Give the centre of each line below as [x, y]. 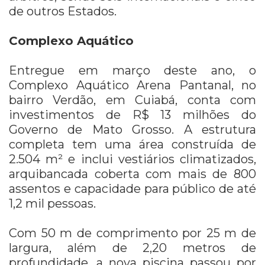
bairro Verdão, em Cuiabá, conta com [132, 100]
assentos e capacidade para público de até [132, 188]
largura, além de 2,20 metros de [132, 248]
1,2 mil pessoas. [52, 203]
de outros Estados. [63, 11]
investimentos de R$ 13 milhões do [132, 114]
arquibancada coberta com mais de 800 [132, 174]
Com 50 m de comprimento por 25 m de [132, 233]
